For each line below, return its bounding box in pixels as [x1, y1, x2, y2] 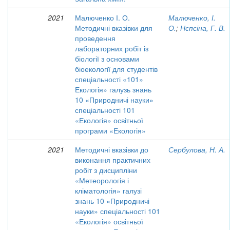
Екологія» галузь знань [75, 84, 151, 94]
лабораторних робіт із [75, 43, 148, 53]
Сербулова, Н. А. [168, 144, 225, 155]
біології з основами [75, 53, 139, 64]
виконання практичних [75, 155, 150, 165]
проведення [75, 33, 116, 43]
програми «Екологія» [75, 125, 146, 136]
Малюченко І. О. [75, 12, 130, 23]
